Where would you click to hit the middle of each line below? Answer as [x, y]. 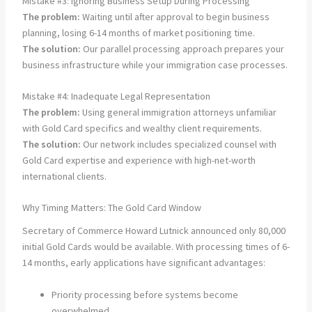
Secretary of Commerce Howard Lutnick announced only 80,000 [154, 231]
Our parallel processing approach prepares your [182, 48]
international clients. [64, 177]
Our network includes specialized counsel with [178, 145]
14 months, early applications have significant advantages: [143, 263]
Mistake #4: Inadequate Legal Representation [116, 96]
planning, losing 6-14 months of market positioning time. [138, 32]
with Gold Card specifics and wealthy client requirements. [142, 128]
